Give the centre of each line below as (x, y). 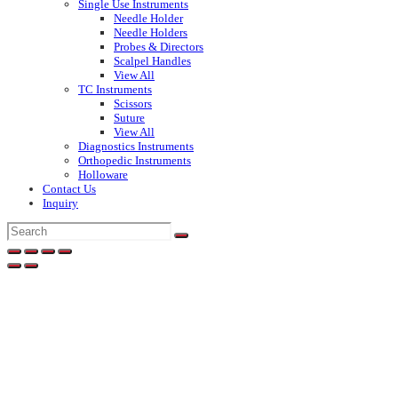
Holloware (103, 175)
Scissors (133, 104)
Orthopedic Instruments (135, 161)
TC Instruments (115, 90)
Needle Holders (151, 33)
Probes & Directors (159, 47)
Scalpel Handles (152, 61)
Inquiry (60, 203)
